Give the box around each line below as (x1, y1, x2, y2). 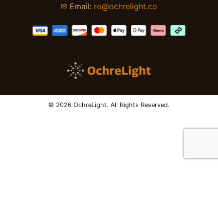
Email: (67, 1, 94, 11)
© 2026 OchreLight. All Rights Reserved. (48, 101, 170, 109)
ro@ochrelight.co (94, 1, 157, 11)
